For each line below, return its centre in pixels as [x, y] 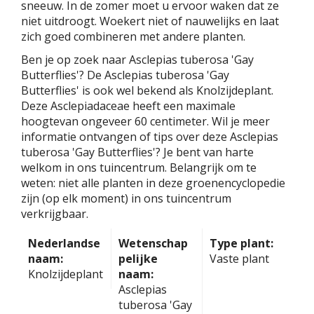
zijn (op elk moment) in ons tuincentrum [126, 198]
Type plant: [241, 243]
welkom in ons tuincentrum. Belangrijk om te [139, 167]
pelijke [138, 258]
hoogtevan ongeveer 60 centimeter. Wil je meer [145, 121]
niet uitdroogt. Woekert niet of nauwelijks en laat [150, 21]
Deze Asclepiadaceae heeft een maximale [128, 105]
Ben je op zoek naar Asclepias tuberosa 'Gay [137, 59]
